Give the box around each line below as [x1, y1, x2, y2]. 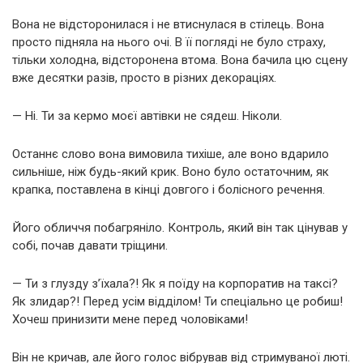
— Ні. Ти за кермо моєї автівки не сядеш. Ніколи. [12, 109, 282, 124]
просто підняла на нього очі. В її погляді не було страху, [12, 35, 326, 50]
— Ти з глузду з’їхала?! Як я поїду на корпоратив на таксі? [12, 276, 338, 292]
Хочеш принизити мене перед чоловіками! [12, 312, 248, 327]
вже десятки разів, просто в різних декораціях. [12, 70, 276, 86]
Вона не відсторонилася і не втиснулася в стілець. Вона [12, 17, 324, 32]
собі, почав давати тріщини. [12, 238, 168, 254]
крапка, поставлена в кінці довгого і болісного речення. [12, 182, 325, 198]
